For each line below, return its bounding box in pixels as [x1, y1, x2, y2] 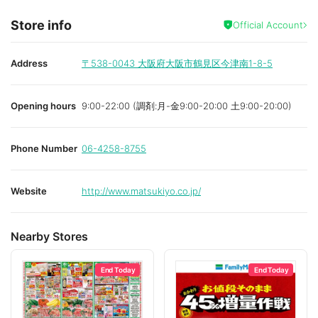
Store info [11, 17, 72, 33]
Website [11, 185, 47, 197]
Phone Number [11, 142, 77, 154]
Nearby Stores [11, 229, 88, 243]
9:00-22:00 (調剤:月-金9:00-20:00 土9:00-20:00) [82, 99, 292, 111]
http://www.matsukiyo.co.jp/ [82, 185, 201, 197]
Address [11, 57, 48, 69]
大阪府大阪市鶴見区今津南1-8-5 [138, 57, 273, 69]
